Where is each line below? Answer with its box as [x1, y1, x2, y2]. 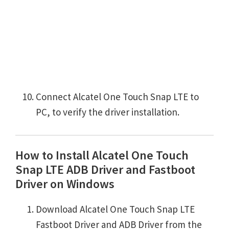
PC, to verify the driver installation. [36, 106, 179, 119]
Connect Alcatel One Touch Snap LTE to [36, 90, 199, 103]
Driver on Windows [15, 176, 114, 192]
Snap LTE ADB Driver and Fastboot [15, 162, 195, 178]
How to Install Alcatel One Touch [15, 147, 189, 164]
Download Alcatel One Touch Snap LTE [36, 203, 195, 216]
